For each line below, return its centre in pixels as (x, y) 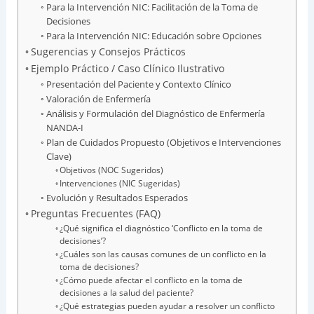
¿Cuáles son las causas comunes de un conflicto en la (163, 254)
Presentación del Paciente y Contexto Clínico (139, 84)
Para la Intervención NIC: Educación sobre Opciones (154, 36)
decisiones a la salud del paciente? (127, 293)
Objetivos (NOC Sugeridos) (112, 170)
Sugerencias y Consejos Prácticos (108, 52)
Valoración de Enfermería (99, 99)
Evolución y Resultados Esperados (117, 198)
